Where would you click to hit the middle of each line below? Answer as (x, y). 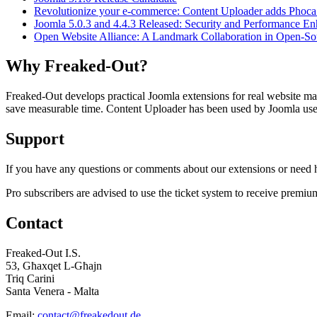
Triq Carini (30, 278)
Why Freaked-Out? (77, 66)
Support (35, 139)
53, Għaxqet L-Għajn (54, 266)
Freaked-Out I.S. (43, 253)
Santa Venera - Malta (52, 291)
